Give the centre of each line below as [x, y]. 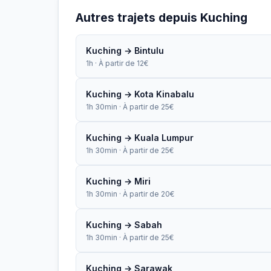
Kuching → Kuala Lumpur [140, 138]
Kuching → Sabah [124, 225]
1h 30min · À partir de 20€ [130, 194]
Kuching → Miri [118, 181]
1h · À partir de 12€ [117, 63]
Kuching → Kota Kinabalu [140, 94]
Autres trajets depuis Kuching [162, 18]
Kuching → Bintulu [125, 51]
